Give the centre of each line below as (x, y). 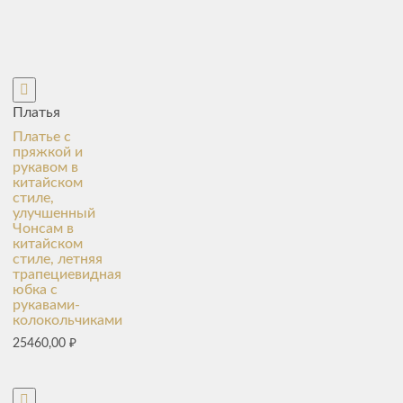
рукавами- (46, 305)
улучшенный (54, 213)
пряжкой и (47, 152)
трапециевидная (67, 274)
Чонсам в (43, 228)
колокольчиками (67, 320)
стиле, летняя (57, 259)
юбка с (35, 290)
